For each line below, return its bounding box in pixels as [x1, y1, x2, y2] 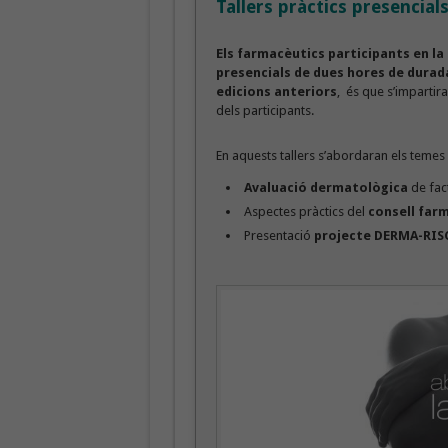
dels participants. [215, 102, 314, 118]
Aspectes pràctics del [243, 203, 368, 219]
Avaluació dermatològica [243, 179, 408, 195]
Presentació [243, 227, 311, 243]
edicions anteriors [215, 83, 337, 99]
